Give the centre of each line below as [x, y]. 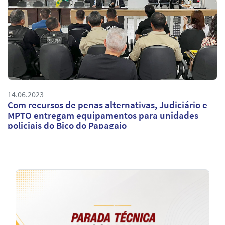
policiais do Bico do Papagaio [67, 125]
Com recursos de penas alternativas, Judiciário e [107, 105]
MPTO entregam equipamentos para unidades [103, 115]
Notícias [29, 177]
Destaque [32, 207]
